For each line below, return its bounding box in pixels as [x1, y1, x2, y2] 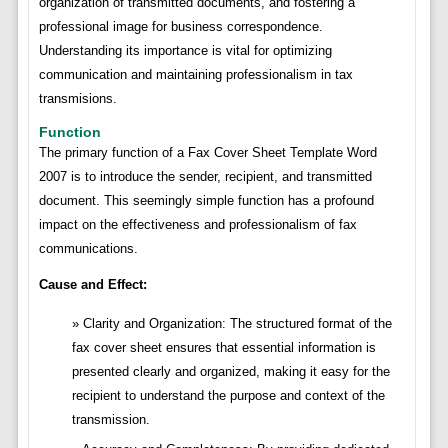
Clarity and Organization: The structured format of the [82, 316, 392, 332]
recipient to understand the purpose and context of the [71, 388, 385, 404]
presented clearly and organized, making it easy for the [71, 364, 390, 380]
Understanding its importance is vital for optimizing [38, 43, 332, 59]
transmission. [71, 412, 150, 428]
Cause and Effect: [38, 277, 147, 293]
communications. [38, 241, 138, 257]
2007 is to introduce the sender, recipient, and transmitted [38, 169, 372, 185]
